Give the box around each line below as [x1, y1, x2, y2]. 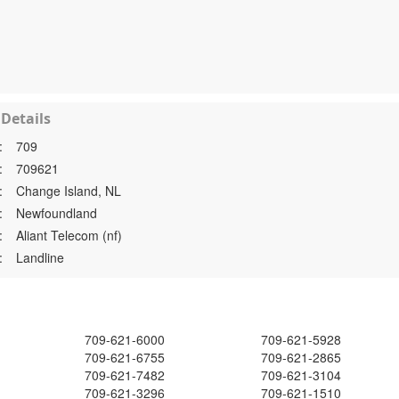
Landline [16, 248, 65, 266]
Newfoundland [16, 204, 98, 222]
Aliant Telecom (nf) [16, 226, 123, 244]
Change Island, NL [16, 182, 122, 199]
